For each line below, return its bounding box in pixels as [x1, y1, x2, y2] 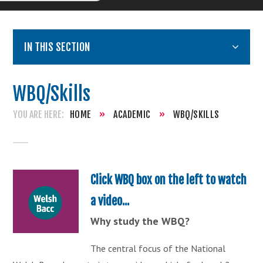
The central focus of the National [90, 242, 225, 254]
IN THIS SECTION [24, 41, 90, 54]
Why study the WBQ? [90, 214, 190, 228]
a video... [90, 193, 129, 208]
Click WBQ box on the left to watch [90, 172, 247, 187]
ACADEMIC [113, 109, 151, 121]
